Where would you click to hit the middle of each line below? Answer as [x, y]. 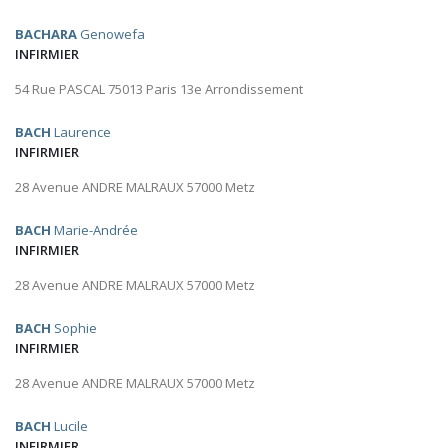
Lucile [69, 426]
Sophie [74, 328]
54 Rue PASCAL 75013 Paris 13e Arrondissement [159, 89]
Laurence [81, 132]
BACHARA [46, 34]
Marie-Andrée [94, 230]
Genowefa [111, 34]
